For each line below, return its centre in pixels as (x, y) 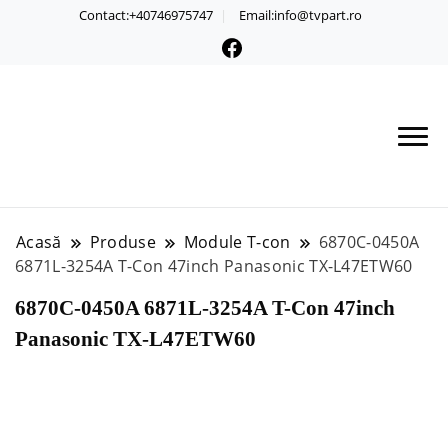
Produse (122, 241)
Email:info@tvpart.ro (300, 14)
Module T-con (237, 241)
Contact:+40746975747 (146, 14)
